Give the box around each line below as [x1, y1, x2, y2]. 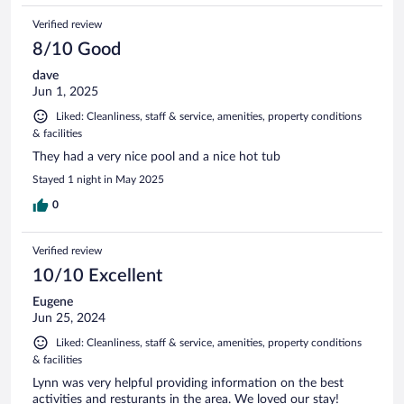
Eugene [32, 295, 73, 308]
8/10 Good [32, 40, 121, 59]
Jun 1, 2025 [32, 85, 98, 98]
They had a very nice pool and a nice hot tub [32, 150, 280, 163]
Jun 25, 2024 [32, 311, 106, 325]
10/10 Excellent [32, 266, 162, 285]
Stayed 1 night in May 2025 [32, 173, 164, 185]
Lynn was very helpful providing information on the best [32, 376, 344, 390]
